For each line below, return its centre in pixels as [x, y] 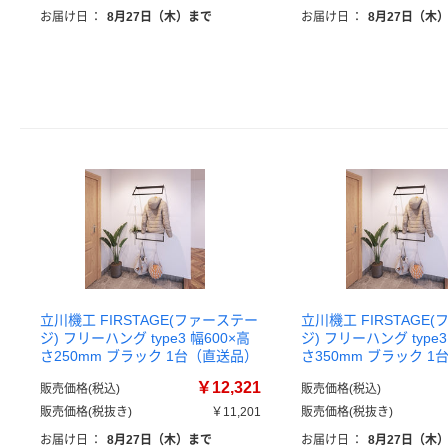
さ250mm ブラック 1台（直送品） [149, 356]
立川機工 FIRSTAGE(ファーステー [149, 320]
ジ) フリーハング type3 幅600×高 [145, 338]
